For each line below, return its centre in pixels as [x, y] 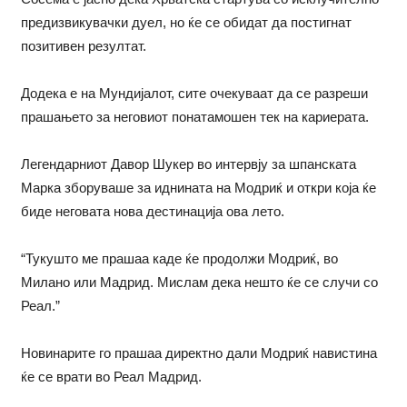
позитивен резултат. [83, 45]
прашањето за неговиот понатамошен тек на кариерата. [194, 116]
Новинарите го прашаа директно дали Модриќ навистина [199, 352]
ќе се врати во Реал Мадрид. [111, 376]
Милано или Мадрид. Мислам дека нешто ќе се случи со [199, 282]
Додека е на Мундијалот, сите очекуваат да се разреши [194, 93]
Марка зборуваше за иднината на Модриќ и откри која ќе [198, 187]
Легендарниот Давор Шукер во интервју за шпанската [188, 164]
